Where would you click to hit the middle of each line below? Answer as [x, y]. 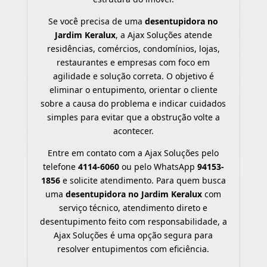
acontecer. [133, 131]
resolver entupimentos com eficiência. [133, 249]
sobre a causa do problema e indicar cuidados [133, 103]
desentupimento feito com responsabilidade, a [133, 221]
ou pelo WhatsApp [158, 166]
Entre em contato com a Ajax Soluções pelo [133, 153]
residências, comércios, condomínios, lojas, [133, 48]
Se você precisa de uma [97, 21]
